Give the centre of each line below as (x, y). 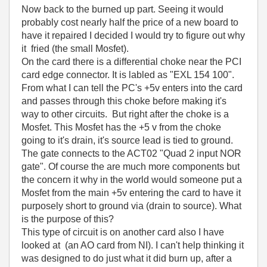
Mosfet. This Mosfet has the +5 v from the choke (121, 127)
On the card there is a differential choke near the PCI (131, 62)
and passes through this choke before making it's (124, 101)
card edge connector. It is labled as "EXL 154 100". (128, 75)
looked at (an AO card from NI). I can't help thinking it (133, 245)
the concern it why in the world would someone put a (132, 180)
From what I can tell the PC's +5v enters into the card (132, 88)
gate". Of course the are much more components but (131, 167)
